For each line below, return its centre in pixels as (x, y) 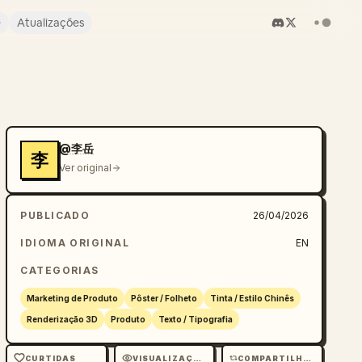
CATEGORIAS (60, 270)
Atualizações (51, 23)
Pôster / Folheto (164, 298)
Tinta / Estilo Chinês (253, 298)
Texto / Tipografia (196, 319)
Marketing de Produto (73, 298)
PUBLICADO (55, 215)
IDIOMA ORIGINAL (75, 243)
